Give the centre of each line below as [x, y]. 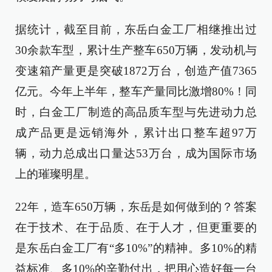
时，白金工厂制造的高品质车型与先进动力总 [136, 112]
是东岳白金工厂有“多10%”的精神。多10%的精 [136, 248]
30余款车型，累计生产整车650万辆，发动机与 [136, 50]
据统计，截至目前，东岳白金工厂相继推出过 [136, 29]
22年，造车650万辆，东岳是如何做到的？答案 [136, 207]
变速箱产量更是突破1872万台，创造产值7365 [136, 71]
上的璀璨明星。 [56, 174]
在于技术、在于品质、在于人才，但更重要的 [136, 227]
